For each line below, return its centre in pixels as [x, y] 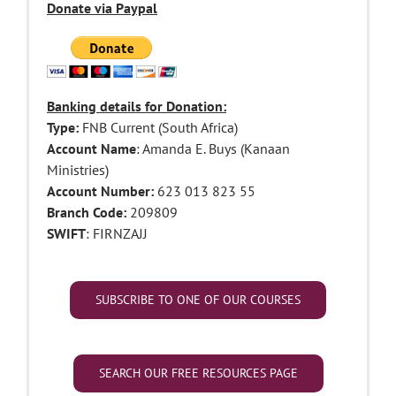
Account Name [91, 149]
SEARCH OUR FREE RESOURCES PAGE [198, 373]
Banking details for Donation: [137, 107]
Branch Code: [87, 213]
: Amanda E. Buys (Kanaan [213, 149]
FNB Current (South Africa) [158, 128]
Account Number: [100, 191]
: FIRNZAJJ [117, 234]
